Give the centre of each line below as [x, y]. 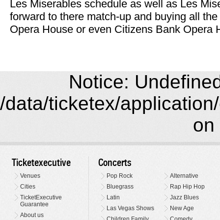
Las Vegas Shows [130, 208]
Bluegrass [120, 186]
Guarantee [35, 204]
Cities [28, 186]
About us [32, 215]
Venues [30, 176]
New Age [182, 208]
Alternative [184, 176]
